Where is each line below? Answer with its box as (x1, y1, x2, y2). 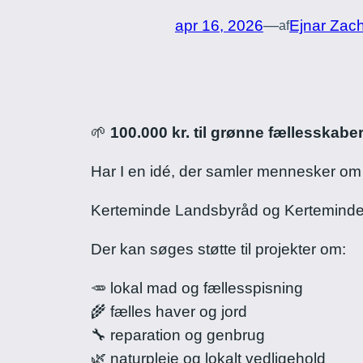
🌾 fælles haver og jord (91, 303, 247, 321)
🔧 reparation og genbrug (91, 327, 265, 344)
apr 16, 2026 (175, 17, 263, 35)
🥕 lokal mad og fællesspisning (91, 280, 303, 297)
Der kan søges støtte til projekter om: (91, 241, 346, 258)
